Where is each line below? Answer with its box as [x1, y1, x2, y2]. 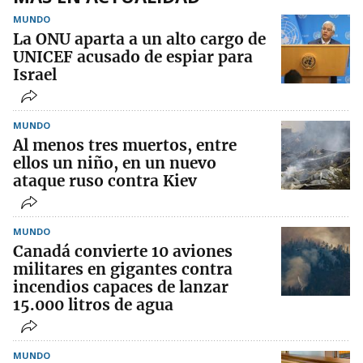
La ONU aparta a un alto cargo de [13, 29, 266, 49]
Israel [13, 65, 57, 85]
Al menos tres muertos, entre [13, 135, 237, 156]
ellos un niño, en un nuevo [13, 153, 216, 173]
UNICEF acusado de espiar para [13, 47, 253, 67]
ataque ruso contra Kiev [13, 171, 197, 191]
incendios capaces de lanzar [13, 277, 228, 297]
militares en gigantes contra [13, 259, 233, 280]
